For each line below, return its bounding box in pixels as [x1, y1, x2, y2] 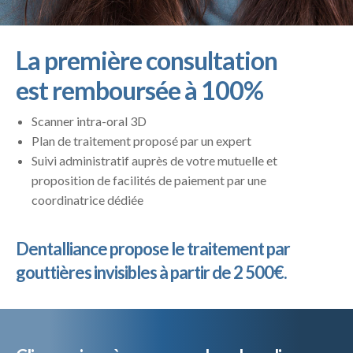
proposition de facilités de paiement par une [32, 172, 266, 188]
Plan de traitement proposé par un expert [32, 132, 251, 148]
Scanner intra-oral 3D [32, 113, 147, 128]
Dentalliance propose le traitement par [16, 237, 290, 259]
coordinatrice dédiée [32, 191, 143, 207]
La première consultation [16, 45, 277, 76]
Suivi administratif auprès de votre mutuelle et [32, 152, 277, 168]
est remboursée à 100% [16, 75, 263, 106]
